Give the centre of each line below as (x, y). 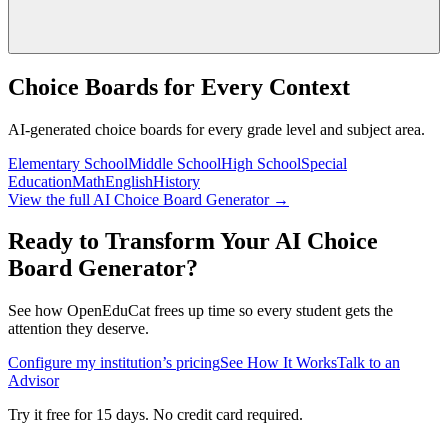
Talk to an (368, 363)
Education (40, 181)
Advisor (33, 381)
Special (324, 163)
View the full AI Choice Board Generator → (148, 199)
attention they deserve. (78, 329)
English (129, 181)
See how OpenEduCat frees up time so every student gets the (200, 311)
